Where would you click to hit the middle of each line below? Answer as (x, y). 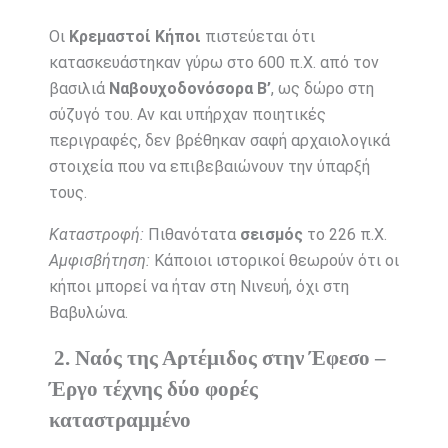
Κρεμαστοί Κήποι (134, 37)
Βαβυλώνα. (88, 313)
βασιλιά (78, 89)
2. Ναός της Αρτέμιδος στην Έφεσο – (219, 358)
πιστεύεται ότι (257, 37)
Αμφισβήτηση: (99, 261)
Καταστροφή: (96, 235)
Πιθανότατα (191, 235)
